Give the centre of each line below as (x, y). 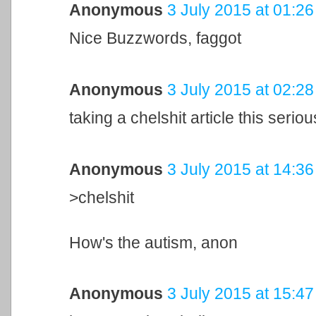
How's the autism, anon (153, 242)
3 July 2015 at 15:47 (240, 294)
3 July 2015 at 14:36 (240, 169)
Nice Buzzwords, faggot (155, 38)
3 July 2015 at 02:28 (240, 89)
